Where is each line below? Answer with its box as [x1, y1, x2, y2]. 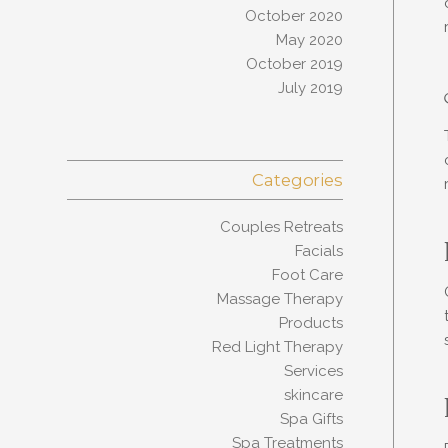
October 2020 [244, 7, 343, 25]
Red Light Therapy [211, 338, 343, 356]
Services [283, 362, 343, 380]
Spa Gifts [279, 410, 343, 428]
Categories [252, 170, 343, 190]
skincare [283, 386, 343, 404]
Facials [294, 242, 343, 260]
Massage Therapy [216, 290, 343, 308]
